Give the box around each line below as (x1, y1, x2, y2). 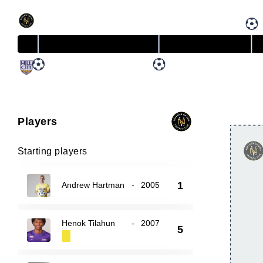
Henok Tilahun (62, 218, 116, 228)
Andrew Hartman (62, 180, 125, 190)
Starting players (18, 146, 87, 156)
